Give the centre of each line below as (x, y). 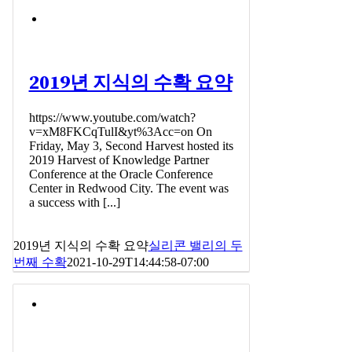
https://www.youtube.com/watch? (112, 117)
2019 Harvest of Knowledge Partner (119, 159)
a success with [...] (74, 202)
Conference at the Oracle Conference (121, 174)
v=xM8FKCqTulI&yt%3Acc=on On (120, 131)
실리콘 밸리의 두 (195, 245)
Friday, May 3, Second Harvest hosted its (131, 145)
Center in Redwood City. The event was (128, 188)
